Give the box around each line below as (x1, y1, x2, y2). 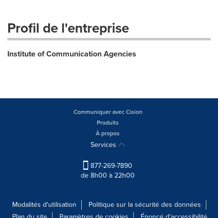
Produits (97, 118, 119, 127)
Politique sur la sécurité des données (88, 199, 201, 210)
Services (91, 139, 118, 150)
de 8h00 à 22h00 (81, 170, 135, 181)
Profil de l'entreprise (7, 18, 129, 38)
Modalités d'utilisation (12, 199, 76, 210)
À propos (96, 128, 120, 138)
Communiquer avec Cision (73, 107, 143, 116)
